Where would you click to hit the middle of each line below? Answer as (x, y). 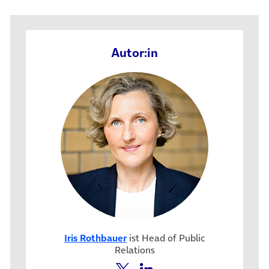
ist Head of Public (166, 237)
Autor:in (134, 53)
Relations (134, 249)
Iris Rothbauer (95, 237)
